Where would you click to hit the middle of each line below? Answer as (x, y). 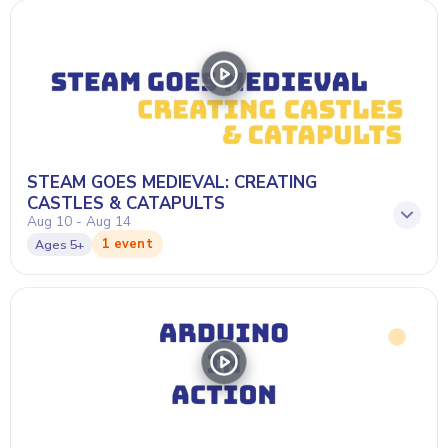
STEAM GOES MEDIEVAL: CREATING (172, 182)
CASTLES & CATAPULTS (126, 203)
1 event (127, 244)
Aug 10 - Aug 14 (79, 221)
